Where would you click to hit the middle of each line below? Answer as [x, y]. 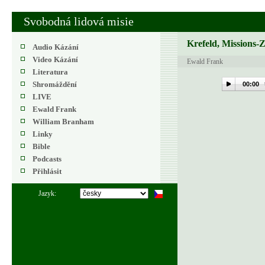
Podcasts [47, 159]
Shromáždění [55, 84]
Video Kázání [55, 59]
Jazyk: [47, 193]
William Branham [63, 122]
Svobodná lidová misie [79, 21]
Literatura [50, 72]
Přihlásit [47, 171]
